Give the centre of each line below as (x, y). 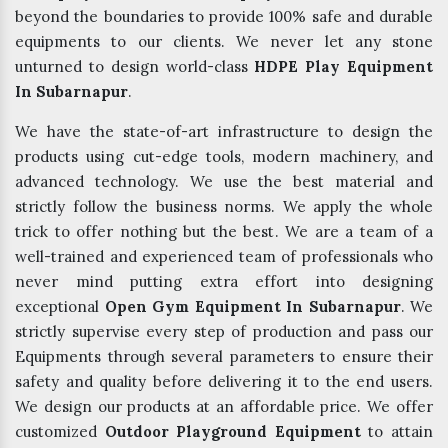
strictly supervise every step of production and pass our (224, 332)
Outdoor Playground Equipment (232, 432)
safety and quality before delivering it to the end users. (224, 382)
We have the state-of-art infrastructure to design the (224, 132)
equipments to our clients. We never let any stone (224, 42)
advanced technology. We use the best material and (224, 182)
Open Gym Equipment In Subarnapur (252, 307)
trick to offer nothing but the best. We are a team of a (224, 232)
